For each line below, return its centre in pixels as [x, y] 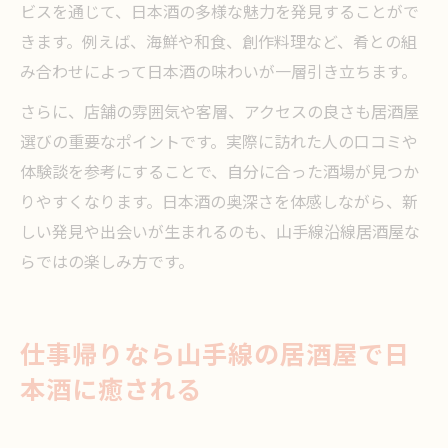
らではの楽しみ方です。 [107, 263]
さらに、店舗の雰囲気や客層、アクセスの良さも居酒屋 [219, 113]
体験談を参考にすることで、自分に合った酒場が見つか [219, 173]
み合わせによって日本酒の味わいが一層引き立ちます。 [218, 73]
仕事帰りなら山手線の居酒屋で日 [215, 356]
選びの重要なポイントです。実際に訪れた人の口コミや [219, 143]
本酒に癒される [111, 391]
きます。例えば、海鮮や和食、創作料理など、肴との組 [218, 43]
